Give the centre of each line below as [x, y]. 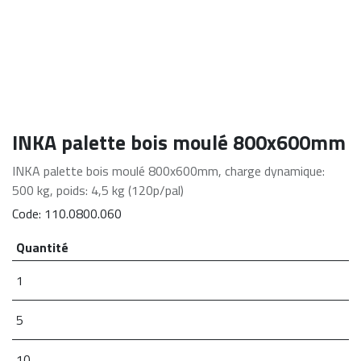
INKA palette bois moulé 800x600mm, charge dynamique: [168, 171]
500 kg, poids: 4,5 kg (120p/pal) [98, 190]
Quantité [42, 247]
